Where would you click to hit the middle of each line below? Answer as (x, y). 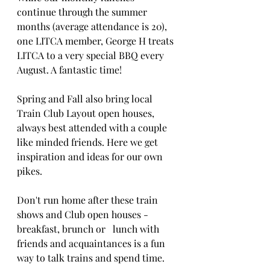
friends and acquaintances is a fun (92, 243)
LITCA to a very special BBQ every (92, 55)
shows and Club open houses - (84, 214)
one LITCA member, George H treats (96, 40)
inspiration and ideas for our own (91, 156)
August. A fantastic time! (69, 69)
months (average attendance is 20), (93, 26)
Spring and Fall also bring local (86, 98)
